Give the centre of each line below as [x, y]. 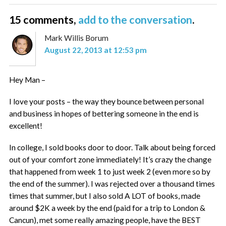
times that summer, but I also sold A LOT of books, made [105, 196]
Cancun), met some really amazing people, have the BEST [105, 220]
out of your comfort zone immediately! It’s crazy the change [110, 160]
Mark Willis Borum [76, 38]
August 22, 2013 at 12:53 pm [95, 50]
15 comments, [44, 20]
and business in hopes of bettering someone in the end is [104, 113]
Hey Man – [27, 79]
